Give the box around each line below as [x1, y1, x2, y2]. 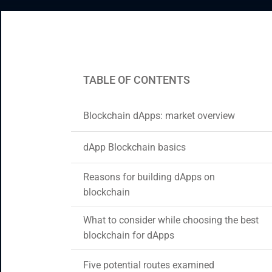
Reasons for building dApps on [83, 171, 215, 183]
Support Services [25, 63, 117, 77]
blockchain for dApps [83, 229, 174, 241]
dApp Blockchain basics [83, 141, 186, 153]
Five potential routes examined [83, 259, 214, 271]
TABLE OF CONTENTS [83, 73, 190, 86]
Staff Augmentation [25, 31, 132, 46]
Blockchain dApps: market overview [83, 110, 235, 121]
